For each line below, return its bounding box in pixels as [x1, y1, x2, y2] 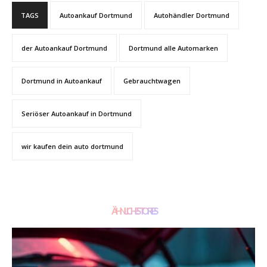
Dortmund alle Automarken [129, 44, 218, 53]
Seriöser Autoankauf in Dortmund [21, 109, 132, 119]
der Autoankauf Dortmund [21, 44, 107, 53]
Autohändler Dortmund [154, 11, 229, 20]
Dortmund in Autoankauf [21, 76, 102, 86]
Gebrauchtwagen [123, 76, 181, 86]
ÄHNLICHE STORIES [111, 206, 156, 217]
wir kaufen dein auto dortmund [21, 142, 123, 151]
